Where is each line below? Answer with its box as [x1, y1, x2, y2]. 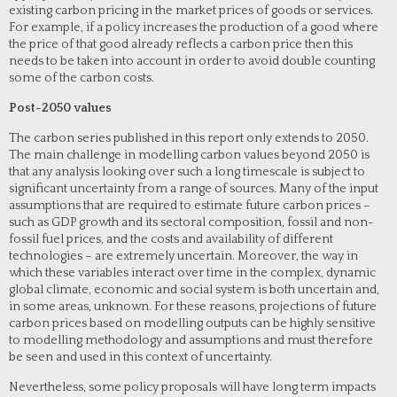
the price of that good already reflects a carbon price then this [9, 37, 353, 51]
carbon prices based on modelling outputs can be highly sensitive [9, 316, 376, 331]
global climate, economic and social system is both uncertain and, [9, 283, 379, 297]
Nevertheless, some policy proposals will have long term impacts [9, 380, 376, 394]
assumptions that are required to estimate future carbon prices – [9, 198, 370, 213]
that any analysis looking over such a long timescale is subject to [9, 165, 365, 179]
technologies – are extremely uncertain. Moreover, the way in [9, 249, 358, 263]
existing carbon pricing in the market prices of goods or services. [9, 4, 373, 18]
